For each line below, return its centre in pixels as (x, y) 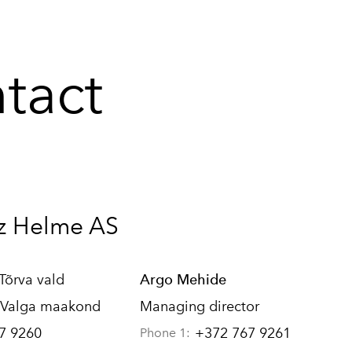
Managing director (200, 306)
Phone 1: (165, 333)
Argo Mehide (183, 279)
